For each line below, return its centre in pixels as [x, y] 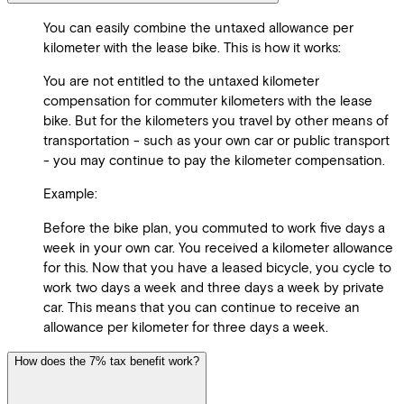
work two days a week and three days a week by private [214, 286]
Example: [70, 193]
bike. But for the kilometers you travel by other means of [216, 120]
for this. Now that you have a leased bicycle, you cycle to [217, 266]
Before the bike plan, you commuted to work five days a [214, 227]
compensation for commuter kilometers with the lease [208, 101]
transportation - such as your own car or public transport [216, 140]
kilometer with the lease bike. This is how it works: [192, 47]
